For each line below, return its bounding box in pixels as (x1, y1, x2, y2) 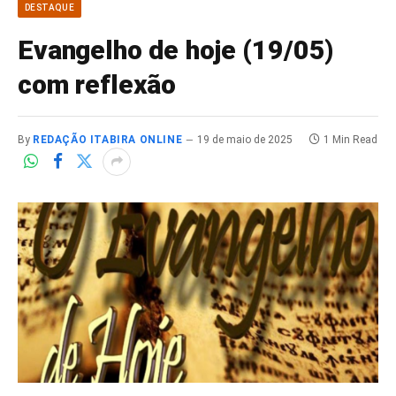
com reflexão (18, 68, 177, 100)
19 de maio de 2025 (197, 133, 293, 146)
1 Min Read (324, 133, 378, 146)
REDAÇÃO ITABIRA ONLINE (33, 133, 183, 146)
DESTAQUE (25, 2, 75, 12)
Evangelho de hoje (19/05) (18, 34, 334, 65)
